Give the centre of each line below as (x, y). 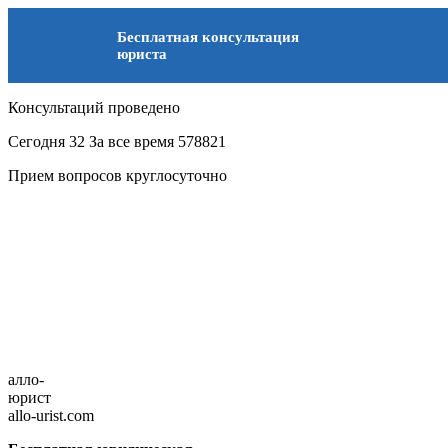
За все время (133, 141)
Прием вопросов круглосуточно (117, 175)
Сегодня (38, 141)
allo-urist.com (51, 415)
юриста (142, 53)
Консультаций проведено (94, 107)
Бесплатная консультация (208, 36)
